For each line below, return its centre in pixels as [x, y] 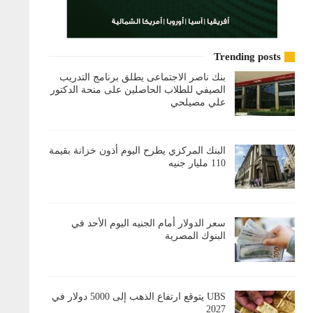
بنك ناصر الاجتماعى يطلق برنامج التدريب [143, 77]
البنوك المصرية [196, 236]
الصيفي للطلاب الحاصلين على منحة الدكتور [138, 89]
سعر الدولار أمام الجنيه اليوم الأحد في [149, 224]
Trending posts [248, 57]
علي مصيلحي [198, 102]
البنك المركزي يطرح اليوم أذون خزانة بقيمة [138, 150]
